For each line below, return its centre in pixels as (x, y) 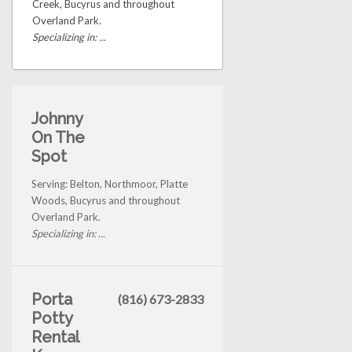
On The (58, 138)
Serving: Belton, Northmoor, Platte (110, 184)
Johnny (57, 119)
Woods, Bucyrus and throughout (106, 201)
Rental (55, 337)
